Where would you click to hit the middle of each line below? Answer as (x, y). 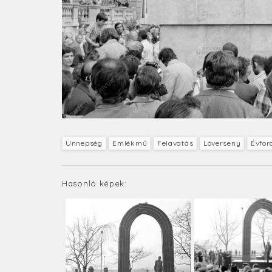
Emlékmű (130, 143)
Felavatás (175, 143)
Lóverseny (222, 143)
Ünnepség (84, 143)
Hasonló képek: (94, 184)
